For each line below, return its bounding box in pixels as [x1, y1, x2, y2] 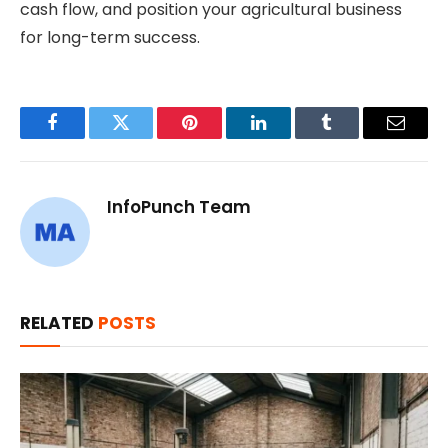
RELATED [20, 311, 98, 336]
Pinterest [188, 128, 252, 147]
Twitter [119, 128, 172, 147]
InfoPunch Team [107, 195, 251, 220]
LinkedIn [256, 128, 323, 147]
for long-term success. [20, 26, 200, 50]
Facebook [50, 128, 121, 147]
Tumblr [325, 128, 379, 147]
